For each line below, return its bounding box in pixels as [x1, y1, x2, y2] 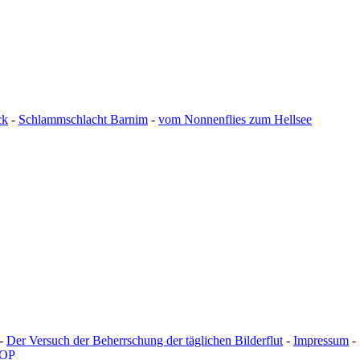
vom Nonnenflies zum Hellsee [158, 112, 312, 126]
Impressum [293, 333, 349, 348]
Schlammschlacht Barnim [18, 112, 148, 126]
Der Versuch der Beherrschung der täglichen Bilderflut [6, 333, 283, 348]
